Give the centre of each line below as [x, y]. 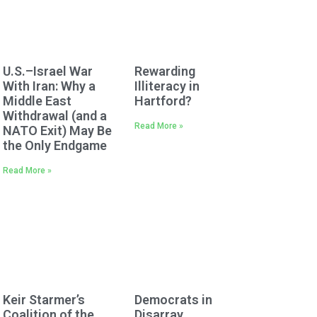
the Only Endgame [55, 146]
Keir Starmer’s [44, 299]
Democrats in [173, 299]
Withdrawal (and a [55, 116]
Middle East [37, 101]
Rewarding [165, 71]
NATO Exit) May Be [57, 131]
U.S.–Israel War [48, 71]
